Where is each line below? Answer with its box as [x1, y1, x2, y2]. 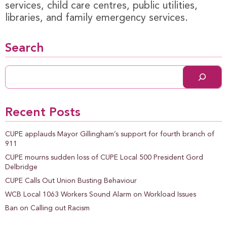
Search [5, 42, 44, 55]
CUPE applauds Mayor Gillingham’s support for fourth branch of [5, 130, 214, 138]
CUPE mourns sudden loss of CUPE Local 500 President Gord [5, 154, 203, 161]
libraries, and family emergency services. [5, 13, 188, 23]
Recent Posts [5, 106, 81, 119]
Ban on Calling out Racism [5, 204, 90, 212]
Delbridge [5, 163, 37, 171]
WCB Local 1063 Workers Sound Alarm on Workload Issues [5, 191, 196, 198]
